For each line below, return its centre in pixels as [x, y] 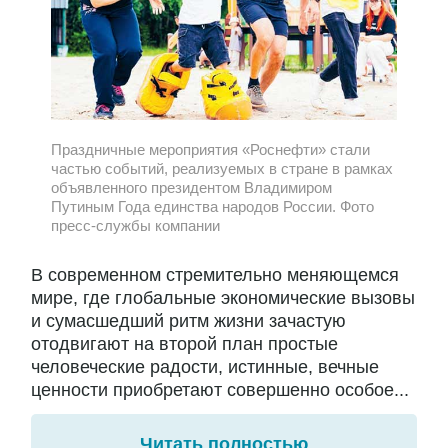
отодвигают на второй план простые [184, 344]
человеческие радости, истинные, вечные [205, 367]
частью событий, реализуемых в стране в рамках [222, 168]
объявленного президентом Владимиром [191, 187]
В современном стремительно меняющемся [215, 275]
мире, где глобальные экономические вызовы [223, 298]
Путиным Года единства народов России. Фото [212, 206]
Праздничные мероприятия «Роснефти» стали [210, 149]
